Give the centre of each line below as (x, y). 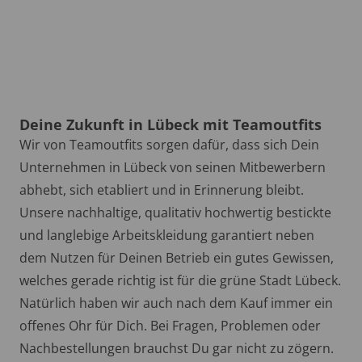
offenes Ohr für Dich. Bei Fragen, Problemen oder (170, 326)
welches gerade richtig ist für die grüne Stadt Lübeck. (180, 281)
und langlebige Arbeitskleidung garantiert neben (167, 236)
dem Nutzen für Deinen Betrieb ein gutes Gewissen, (177, 258)
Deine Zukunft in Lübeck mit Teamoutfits (170, 125)
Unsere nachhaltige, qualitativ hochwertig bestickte (175, 213)
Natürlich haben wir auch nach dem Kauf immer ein (176, 303)
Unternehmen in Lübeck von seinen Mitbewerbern (173, 168)
